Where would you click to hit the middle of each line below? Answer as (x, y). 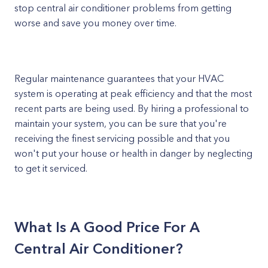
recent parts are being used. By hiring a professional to (132, 108)
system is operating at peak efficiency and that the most (133, 93)
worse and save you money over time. (95, 23)
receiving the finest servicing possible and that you (122, 138)
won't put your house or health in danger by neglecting (133, 153)
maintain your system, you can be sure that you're (121, 123)
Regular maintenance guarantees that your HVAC (119, 78)
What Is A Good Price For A (107, 227)
